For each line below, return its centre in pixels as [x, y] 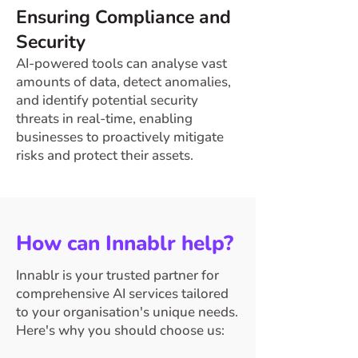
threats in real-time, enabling [104, 119]
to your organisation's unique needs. [127, 312]
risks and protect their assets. [105, 155]
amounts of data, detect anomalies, [123, 82]
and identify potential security [107, 100]
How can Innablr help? [125, 243]
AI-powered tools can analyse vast [121, 64]
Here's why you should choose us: [120, 330]
